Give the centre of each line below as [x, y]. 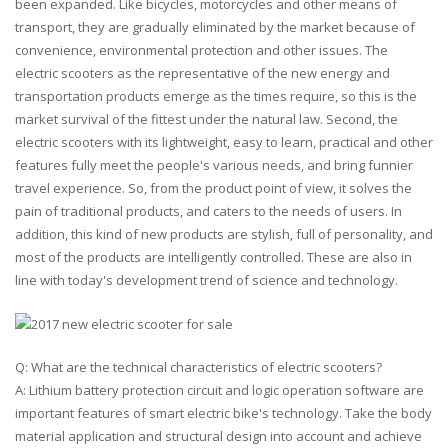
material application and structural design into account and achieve [218, 436]
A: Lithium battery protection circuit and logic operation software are [219, 390]
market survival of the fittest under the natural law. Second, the [206, 119]
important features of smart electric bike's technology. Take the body [223, 413]
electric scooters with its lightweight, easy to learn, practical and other [224, 142]
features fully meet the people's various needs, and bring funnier [214, 165]
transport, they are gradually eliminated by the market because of [215, 27]
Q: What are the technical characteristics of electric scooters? [198, 367]
